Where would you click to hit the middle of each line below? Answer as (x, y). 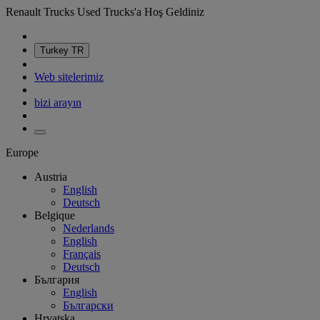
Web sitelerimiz (69, 77)
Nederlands (89, 228)
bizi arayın (58, 102)
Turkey (56, 50)
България (57, 280)
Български (88, 305)
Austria (51, 177)
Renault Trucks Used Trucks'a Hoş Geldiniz (105, 12)
